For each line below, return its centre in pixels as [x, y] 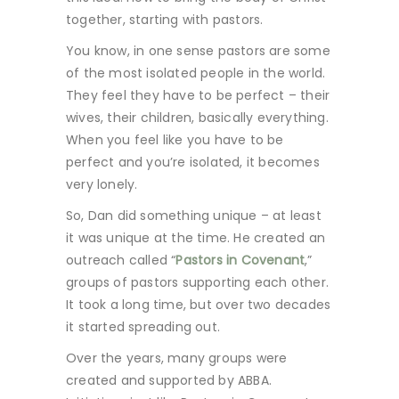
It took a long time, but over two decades [199, 305]
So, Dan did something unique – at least [194, 216]
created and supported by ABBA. [169, 380]
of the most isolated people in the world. [196, 73]
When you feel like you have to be [175, 140]
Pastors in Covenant [240, 260]
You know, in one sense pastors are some [198, 51]
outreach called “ [121, 260]
